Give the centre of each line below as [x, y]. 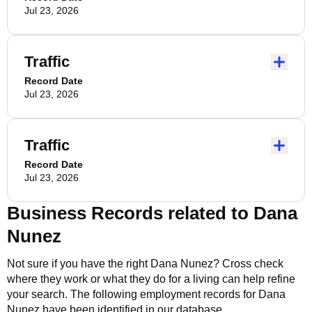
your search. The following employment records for [133, 294]
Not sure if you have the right [79, 264]
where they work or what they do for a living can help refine [151, 279]
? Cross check [248, 264]
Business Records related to [130, 213]
